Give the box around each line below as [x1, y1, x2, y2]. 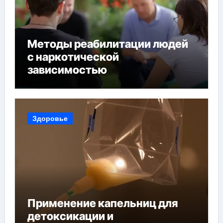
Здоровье [32, 113, 68, 123]
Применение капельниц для [27, 196, 178, 210]
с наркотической [27, 50, 119, 64]
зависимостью [27, 63, 107, 77]
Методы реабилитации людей [27, 37, 188, 51]
